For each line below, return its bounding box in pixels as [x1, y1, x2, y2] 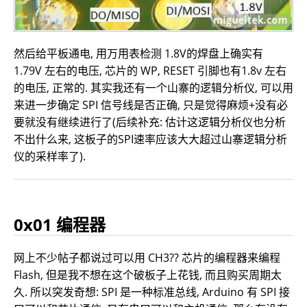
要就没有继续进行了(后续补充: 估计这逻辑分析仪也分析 [14, 114, 286, 130]
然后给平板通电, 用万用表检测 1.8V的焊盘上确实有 [14, 45, 263, 61]
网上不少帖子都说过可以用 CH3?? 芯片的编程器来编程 [14, 249, 280, 265]
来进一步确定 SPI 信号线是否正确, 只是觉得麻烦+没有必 [14, 97, 288, 112]
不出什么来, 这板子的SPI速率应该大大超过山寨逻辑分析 [14, 131, 287, 147]
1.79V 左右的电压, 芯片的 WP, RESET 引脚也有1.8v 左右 [14, 62, 286, 78]
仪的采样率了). [14, 148, 86, 164]
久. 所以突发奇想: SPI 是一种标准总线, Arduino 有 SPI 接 [14, 284, 290, 299]
